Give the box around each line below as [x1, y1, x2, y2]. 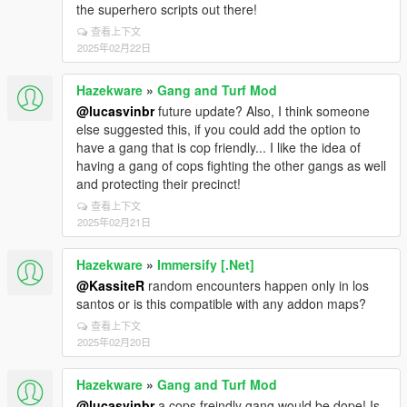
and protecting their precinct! [76, 174, 241, 193]
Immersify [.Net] [157, 255, 254, 273]
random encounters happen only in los [144, 276, 369, 294]
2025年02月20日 [77, 334, 151, 349]
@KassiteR [76, 276, 144, 294]
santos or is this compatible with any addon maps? [76, 294, 366, 313]
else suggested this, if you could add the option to [76, 120, 361, 138]
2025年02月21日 [77, 214, 151, 229]
